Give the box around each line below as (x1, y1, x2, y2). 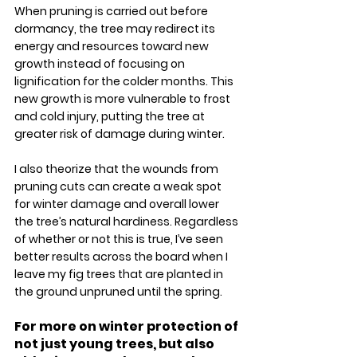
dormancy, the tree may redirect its (14, 21, 218, 37)
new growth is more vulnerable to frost (14, 91, 233, 108)
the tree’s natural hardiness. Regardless (14, 214, 241, 230)
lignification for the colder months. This (14, 73, 236, 90)
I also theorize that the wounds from (14, 161, 221, 178)
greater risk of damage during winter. (14, 126, 225, 143)
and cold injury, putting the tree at (14, 108, 207, 125)
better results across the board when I (14, 249, 230, 265)
